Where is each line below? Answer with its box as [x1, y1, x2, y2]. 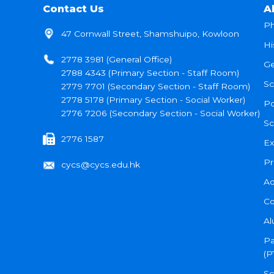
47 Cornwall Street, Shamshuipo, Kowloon [61, 28, 239, 39]
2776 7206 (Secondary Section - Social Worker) [61, 108, 260, 118]
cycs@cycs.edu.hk [61, 159, 140, 169]
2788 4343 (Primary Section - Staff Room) [61, 67, 239, 78]
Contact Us [43, 2, 104, 15]
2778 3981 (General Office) [61, 54, 172, 64]
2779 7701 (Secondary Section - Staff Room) [61, 81, 250, 91]
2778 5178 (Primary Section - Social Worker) [61, 94, 245, 105]
